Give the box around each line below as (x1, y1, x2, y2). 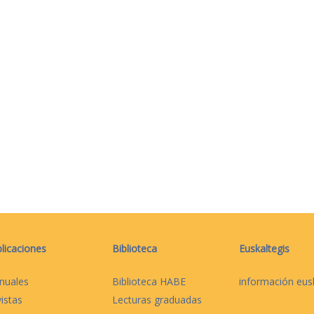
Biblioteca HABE (111, 275, 186, 289)
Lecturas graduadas (111, 293, 202, 307)
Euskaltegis (238, 242, 289, 256)
